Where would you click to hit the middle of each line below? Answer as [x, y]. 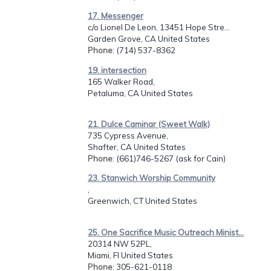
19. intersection [117, 70]
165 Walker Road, [121, 81]
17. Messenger [116, 16]
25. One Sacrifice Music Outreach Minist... [166, 232]
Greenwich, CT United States [142, 201]
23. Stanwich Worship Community [152, 178]
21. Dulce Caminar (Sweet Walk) [149, 124]
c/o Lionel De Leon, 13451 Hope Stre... [159, 28]
